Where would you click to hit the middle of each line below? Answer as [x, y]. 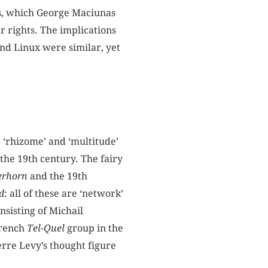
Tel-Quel [47, 228]
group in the [95, 228]
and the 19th [57, 176]
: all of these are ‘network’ [63, 193]
